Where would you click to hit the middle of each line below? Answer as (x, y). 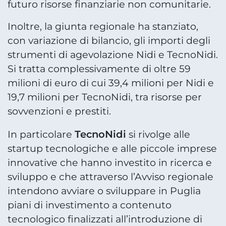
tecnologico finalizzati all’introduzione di (105, 219)
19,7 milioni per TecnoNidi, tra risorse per (105, 97)
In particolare (41, 134)
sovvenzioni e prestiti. (59, 111)
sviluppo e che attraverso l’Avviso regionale (110, 177)
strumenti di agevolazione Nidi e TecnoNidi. (113, 55)
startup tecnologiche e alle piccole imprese (112, 148)
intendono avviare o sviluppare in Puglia (104, 191)
